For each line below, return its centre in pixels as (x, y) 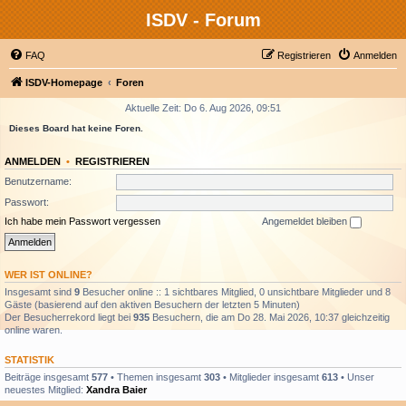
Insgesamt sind (39, 291)
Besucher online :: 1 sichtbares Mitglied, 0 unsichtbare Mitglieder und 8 (235, 291)
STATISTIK (29, 359)
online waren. (34, 329)
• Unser (356, 377)
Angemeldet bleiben (306, 221)
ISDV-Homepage (64, 82)
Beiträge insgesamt (48, 377)
